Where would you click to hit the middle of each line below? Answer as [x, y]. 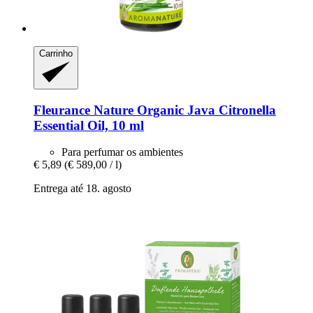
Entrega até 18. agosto [82, 189]
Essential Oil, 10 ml [89, 125]
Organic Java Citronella [205, 110]
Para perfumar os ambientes [122, 152]
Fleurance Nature [83, 110]
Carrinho [56, 54]
